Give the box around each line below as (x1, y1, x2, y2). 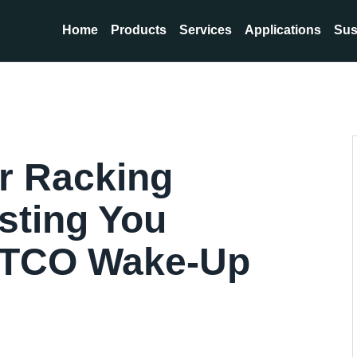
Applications (245, 23, 321, 37)
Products (111, 23, 167, 37)
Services (179, 23, 232, 37)
